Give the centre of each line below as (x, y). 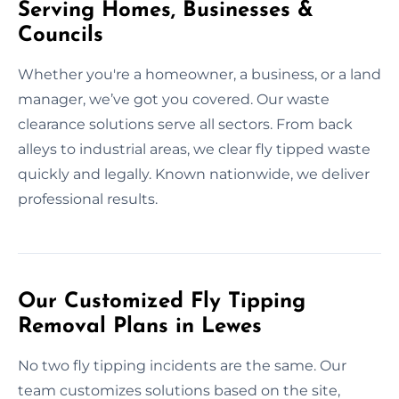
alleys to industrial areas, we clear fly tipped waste (194, 149)
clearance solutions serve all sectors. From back (185, 124)
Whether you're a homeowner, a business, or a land (199, 74)
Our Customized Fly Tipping (162, 301)
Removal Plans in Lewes (140, 326)
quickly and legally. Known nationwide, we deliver (194, 174)
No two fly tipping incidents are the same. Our (182, 365)
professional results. (88, 199)
